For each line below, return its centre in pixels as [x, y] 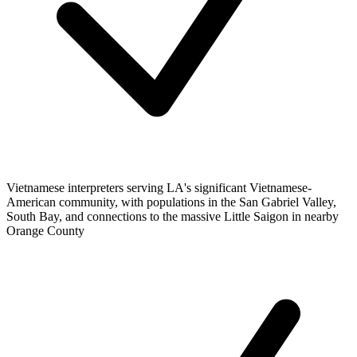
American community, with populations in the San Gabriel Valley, [171, 202]
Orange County [45, 231]
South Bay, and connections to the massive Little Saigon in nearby [173, 217]
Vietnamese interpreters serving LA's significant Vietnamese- [159, 188]
